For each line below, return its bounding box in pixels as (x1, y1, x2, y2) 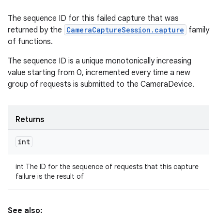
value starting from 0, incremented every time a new (8, 68, 190, 77)
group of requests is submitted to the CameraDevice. (8, 79, 194, 89)
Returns (15, 115, 44, 124)
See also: (8, 206, 43, 216)
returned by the (8, 25, 64, 35)
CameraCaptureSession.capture (66, 25, 184, 34)
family (186, 25, 209, 35)
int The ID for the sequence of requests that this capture (15, 162, 199, 171)
